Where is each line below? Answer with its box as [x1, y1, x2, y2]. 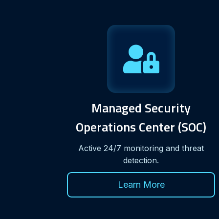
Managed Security [91, 98, 191, 117]
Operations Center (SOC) [76, 117, 207, 136]
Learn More [117, 179, 165, 190]
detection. [123, 155, 159, 165]
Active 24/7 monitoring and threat [78, 143, 204, 153]
